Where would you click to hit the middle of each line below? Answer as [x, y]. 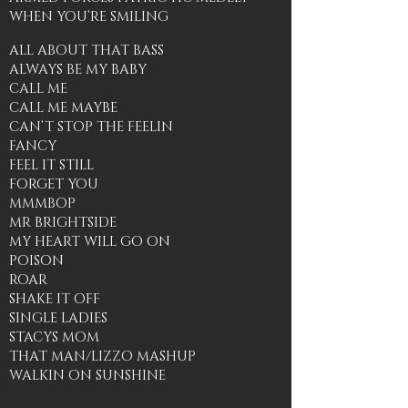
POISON [36, 261]
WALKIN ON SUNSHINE [87, 376]
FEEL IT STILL [51, 165]
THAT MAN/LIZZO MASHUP [102, 357]
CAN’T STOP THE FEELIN [91, 127]
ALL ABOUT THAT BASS [87, 51]
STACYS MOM [54, 337]
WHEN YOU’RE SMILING [89, 17]
